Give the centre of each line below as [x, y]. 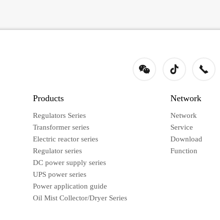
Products [48, 98]
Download [186, 139]
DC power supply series [69, 163]
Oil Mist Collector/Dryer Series [80, 198]
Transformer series [61, 127]
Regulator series [57, 151]
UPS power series [60, 175]
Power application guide [70, 186]
